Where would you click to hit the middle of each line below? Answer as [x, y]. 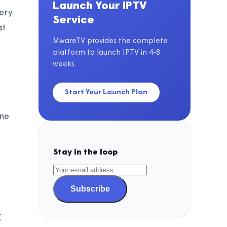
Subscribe [90, 189]
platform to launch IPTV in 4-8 [106, 53]
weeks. [65, 64]
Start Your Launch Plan [106, 92]
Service [73, 21]
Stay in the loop [85, 153]
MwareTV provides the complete [110, 41]
